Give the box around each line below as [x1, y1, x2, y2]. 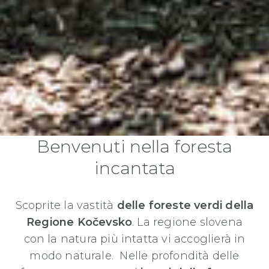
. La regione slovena [132, 215, 243, 229]
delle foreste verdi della [116, 198, 254, 212]
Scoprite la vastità [15, 198, 117, 212]
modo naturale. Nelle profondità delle [29, 249, 240, 262]
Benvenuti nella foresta [37, 136, 232, 157]
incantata [94, 157, 175, 178]
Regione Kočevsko [26, 215, 133, 229]
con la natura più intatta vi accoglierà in [23, 232, 246, 246]
